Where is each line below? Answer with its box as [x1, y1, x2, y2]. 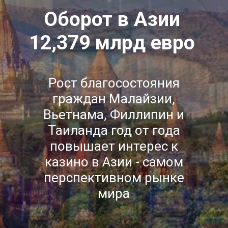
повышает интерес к [49, 138, 178, 154]
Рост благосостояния [48, 75, 180, 91]
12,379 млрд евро [29, 31, 195, 55]
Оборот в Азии [44, 8, 181, 32]
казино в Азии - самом [44, 154, 183, 169]
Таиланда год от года [47, 122, 180, 138]
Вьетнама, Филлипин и [43, 106, 185, 122]
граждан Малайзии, [52, 91, 176, 106]
